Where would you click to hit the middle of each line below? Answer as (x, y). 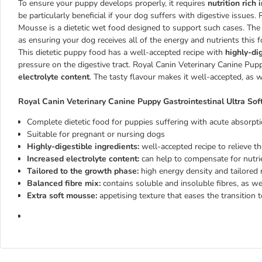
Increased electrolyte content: (84, 159)
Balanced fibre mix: (65, 183)
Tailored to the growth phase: (84, 171)
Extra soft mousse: (63, 196)
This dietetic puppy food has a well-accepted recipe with (122, 52)
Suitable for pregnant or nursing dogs (96, 134)
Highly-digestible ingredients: (84, 146)
